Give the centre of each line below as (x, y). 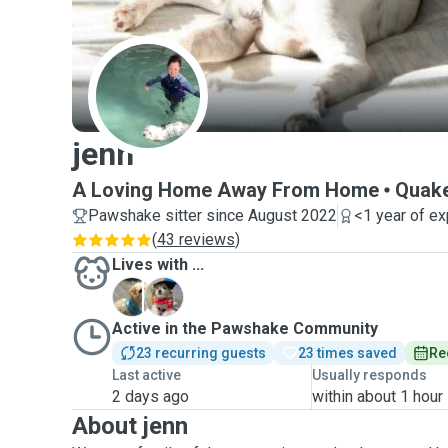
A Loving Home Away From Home (225, 190)
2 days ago (150, 396)
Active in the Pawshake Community (245, 328)
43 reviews (196, 239)
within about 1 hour (378, 396)
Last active (146, 375)
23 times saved (347, 353)
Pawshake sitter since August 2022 (212, 215)
